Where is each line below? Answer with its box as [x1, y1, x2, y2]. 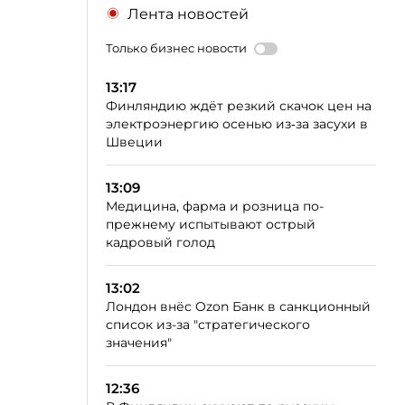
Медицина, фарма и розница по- [106, 198, 324, 214]
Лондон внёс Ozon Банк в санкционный [106, 298, 371, 315]
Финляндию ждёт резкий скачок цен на [106, 98, 372, 114]
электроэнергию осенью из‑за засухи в [106, 116, 368, 132]
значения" [106, 334, 172, 351]
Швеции [106, 134, 163, 150]
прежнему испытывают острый [106, 216, 316, 232]
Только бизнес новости [106, 41, 247, 55]
